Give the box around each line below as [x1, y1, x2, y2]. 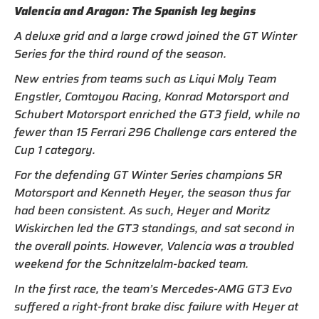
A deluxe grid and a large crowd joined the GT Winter [14, 27, 297, 46]
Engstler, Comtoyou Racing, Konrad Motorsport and [14, 88, 289, 106]
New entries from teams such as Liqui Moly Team [14, 70, 276, 88]
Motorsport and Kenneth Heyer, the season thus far [14, 184, 291, 202]
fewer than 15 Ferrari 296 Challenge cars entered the [14, 123, 297, 142]
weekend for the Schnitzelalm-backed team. [14, 255, 249, 273]
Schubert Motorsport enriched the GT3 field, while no [14, 105, 300, 124]
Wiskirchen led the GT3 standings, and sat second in [14, 219, 295, 238]
